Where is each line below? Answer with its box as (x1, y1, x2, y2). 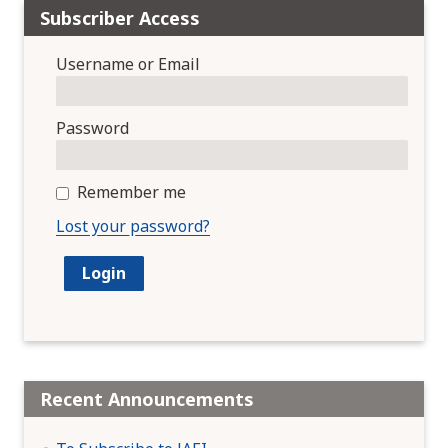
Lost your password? (56, 214, 210, 237)
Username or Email (56, 52, 200, 75)
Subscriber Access (40, 5, 200, 30)
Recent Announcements (40, 386, 254, 411)
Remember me (77, 180, 186, 203)
